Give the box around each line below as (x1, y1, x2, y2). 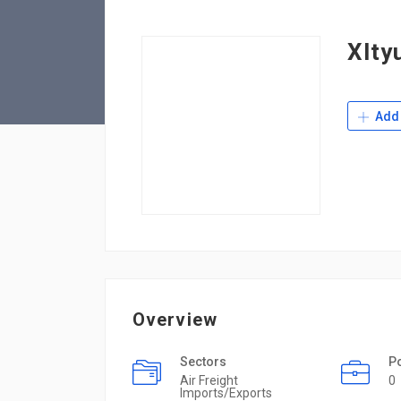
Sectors (180, 354, 226, 369)
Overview (132, 309, 218, 330)
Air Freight (180, 373, 238, 388)
